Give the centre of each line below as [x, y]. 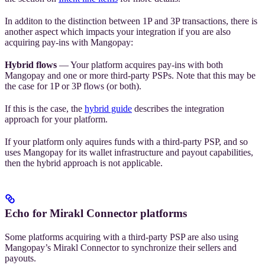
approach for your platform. [56, 119]
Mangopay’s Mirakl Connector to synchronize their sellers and [121, 248]
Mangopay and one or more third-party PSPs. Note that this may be [130, 76]
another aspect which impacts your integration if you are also [118, 32]
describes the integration [178, 109]
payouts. [20, 258]
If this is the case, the [45, 109]
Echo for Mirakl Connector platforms [96, 214]
